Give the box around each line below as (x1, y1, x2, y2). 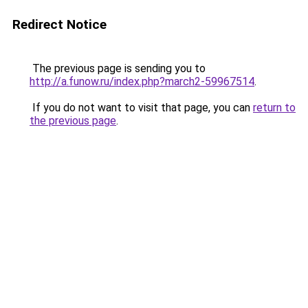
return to (253, 101, 296, 114)
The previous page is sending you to (30, 62, 206, 75)
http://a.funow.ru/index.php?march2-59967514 (30, 75, 254, 88)
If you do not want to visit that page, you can (30, 101, 253, 114)
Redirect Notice (12, 16, 107, 32)
